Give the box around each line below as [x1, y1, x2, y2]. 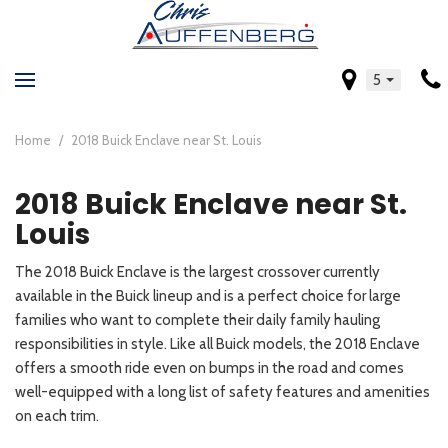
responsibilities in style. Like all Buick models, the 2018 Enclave [15, 335, 420, 353]
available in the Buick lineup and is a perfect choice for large [15, 287, 401, 305]
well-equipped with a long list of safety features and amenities [15, 383, 430, 401]
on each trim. [15, 407, 99, 425]
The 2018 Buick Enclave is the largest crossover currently [15, 263, 380, 281]
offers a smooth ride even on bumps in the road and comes [15, 359, 404, 377]
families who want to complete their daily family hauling [15, 311, 380, 329]
